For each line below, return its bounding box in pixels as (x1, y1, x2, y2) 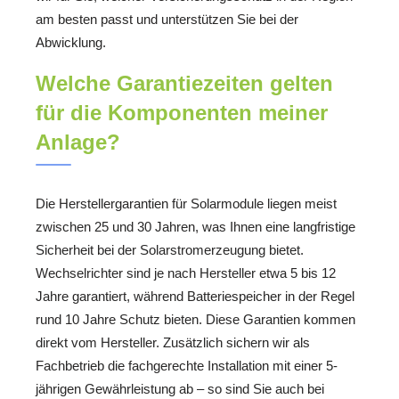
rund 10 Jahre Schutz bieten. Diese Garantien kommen (36, 312, 355, 328)
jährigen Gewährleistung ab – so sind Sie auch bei (36, 381, 324, 397)
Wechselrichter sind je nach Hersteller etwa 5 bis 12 (36, 265, 336, 281)
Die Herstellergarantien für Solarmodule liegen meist (36, 196, 337, 212)
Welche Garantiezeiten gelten (36, 71, 333, 96)
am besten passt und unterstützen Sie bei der (36, 11, 298, 27)
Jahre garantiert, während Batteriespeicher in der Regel (36, 289, 354, 305)
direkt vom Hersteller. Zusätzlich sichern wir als (36, 335, 310, 351)
